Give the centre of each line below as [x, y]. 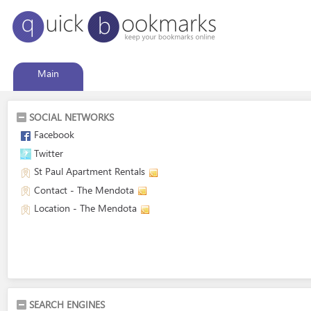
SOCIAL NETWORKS [72, 117]
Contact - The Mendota [84, 190]
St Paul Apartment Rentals [90, 171]
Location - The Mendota [85, 208]
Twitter [49, 153]
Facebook [54, 134]
